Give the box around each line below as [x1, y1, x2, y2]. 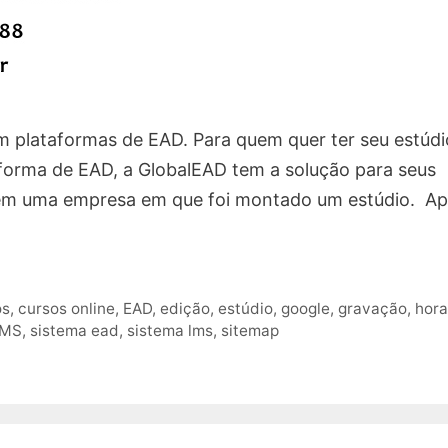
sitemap [221, 320, 279, 340]
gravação [338, 298, 408, 318]
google [281, 298, 331, 318]
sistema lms [127, 320, 213, 340]
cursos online [18, 298, 116, 318]
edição [160, 298, 211, 318]
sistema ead [30, 320, 119, 340]
